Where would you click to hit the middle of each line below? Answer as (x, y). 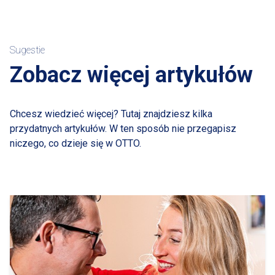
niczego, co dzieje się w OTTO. (76, 143)
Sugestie (27, 50)
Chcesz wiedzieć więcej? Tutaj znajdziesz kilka (111, 114)
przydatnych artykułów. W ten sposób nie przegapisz (123, 128)
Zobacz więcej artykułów (131, 75)
